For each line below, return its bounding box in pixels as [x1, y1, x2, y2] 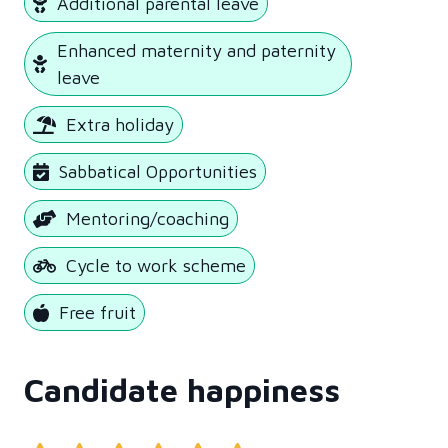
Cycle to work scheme [65, 255, 246, 276]
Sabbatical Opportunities [58, 161, 257, 182]
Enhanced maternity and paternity [56, 40, 336, 61]
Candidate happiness [24, 371, 340, 409]
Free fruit [58, 302, 136, 323]
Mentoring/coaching [65, 208, 229, 229]
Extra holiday [65, 114, 174, 135]
